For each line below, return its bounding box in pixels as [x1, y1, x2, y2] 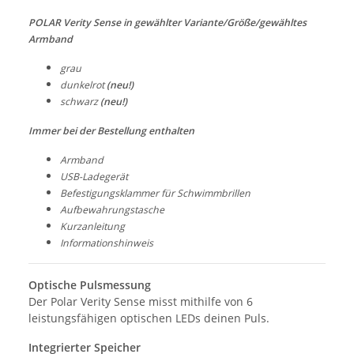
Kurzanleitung [60, 220, 125, 234]
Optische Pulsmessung [28, 277, 151, 293]
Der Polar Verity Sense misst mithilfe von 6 [28, 294, 253, 310]
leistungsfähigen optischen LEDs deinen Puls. [28, 311, 269, 326]
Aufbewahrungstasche [60, 203, 164, 217]
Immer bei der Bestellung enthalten [28, 124, 194, 138]
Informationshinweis [60, 236, 153, 250]
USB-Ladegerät [60, 170, 128, 184]
